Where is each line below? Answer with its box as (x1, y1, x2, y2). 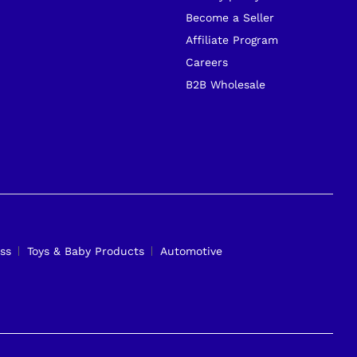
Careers (185, 55, 228, 69)
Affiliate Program (185, 33, 278, 46)
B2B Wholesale (185, 77, 265, 91)
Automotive (160, 245, 222, 258)
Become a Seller (185, 10, 274, 24)
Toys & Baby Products (27, 245, 144, 258)
